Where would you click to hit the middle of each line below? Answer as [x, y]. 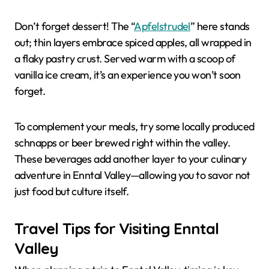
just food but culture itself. [72, 191]
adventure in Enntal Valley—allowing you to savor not [132, 175]
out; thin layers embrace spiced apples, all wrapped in [133, 42]
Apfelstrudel [162, 26]
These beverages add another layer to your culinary [130, 159]
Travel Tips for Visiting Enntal [117, 228]
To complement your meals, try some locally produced [134, 126]
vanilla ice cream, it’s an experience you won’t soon [128, 74]
